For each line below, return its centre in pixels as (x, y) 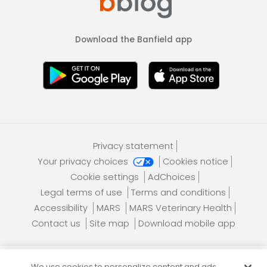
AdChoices (172, 177)
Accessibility (62, 208)
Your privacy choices (84, 162)
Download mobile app (187, 224)
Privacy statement (133, 146)
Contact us (57, 224)
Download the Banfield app (133, 40)
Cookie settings (106, 177)
